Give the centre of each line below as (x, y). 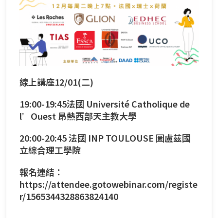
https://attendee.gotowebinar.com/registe (109, 184)
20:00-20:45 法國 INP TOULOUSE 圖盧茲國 (105, 137)
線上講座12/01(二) (56, 82)
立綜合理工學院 (50, 150)
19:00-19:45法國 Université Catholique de (105, 103)
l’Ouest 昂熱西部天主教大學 (78, 116)
